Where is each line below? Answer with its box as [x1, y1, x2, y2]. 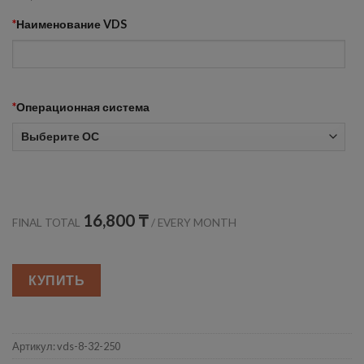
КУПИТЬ [28, 272, 85, 288]
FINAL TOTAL [12, 216, 80, 230]
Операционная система [16, 99, 149, 114]
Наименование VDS [16, 17, 127, 32]
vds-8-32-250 [57, 340, 120, 353]
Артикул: [12, 340, 57, 353]
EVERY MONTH [158, 216, 236, 230]
